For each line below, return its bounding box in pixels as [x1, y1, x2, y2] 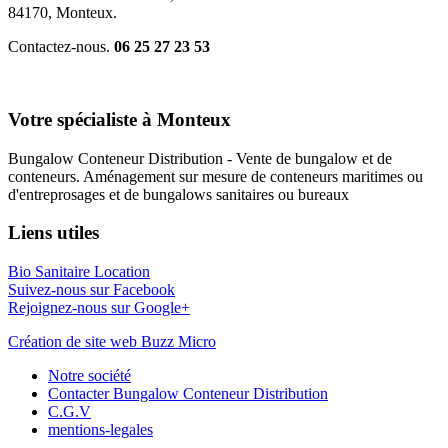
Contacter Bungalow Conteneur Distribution [48, 385, 328, 402]
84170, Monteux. [8, 4, 117, 22]
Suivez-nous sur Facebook [8, 281, 175, 298]
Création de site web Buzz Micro [8, 333, 216, 350]
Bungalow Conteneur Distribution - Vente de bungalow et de [8, 149, 392, 167]
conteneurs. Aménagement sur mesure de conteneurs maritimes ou [8, 167, 423, 185]
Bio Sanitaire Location [8, 263, 150, 280]
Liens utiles [8, 222, 99, 244]
